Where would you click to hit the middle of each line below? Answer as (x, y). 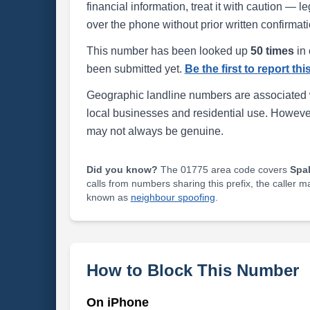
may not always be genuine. (155, 131)
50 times (272, 51)
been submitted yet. (135, 69)
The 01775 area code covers (224, 170)
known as (108, 197)
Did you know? (122, 170)
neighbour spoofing (173, 197)
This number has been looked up (168, 51)
